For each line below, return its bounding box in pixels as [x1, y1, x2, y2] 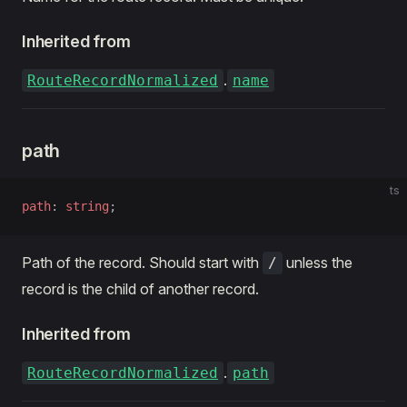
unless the [283, 253, 352, 272]
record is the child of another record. [22, 280, 259, 298]
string [65, 199, 109, 213]
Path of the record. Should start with [22, 253, 263, 272]
